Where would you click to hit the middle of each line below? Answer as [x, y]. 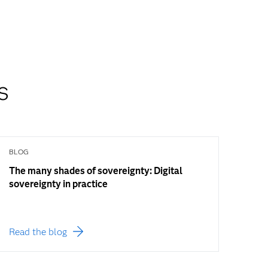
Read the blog [38, 232]
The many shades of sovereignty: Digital [95, 171]
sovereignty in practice [58, 184]
